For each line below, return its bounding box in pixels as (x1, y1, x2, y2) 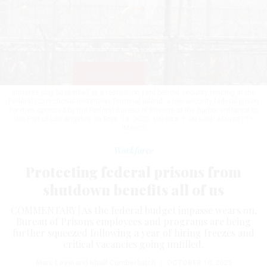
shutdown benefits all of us (43, 179, 224, 199)
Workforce (113, 144, 154, 156)
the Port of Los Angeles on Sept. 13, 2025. (14, 114, 153, 123)
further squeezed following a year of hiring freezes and (13, 226, 254, 239)
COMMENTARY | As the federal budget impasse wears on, (10, 203, 257, 216)
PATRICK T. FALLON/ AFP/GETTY (153, 115, 253, 123)
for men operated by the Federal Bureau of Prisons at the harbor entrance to (9, 105, 258, 114)
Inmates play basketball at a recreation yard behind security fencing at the (11, 88, 256, 97)
